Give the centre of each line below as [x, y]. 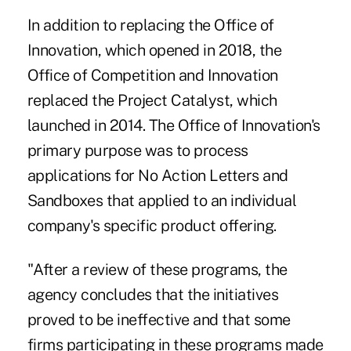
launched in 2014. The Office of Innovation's [174, 126]
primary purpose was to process [138, 151]
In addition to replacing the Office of [150, 25]
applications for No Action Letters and [157, 176]
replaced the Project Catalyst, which [152, 101]
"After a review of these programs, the [157, 270]
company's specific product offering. [152, 226]
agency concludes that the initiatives [153, 295]
